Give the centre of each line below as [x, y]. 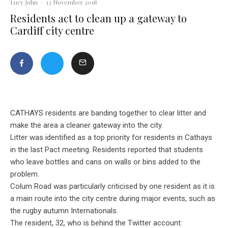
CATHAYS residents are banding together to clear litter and [108, 113]
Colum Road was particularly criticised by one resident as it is [112, 187]
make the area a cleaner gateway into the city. [89, 125]
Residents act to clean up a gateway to [98, 18]
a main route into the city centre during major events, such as [113, 199]
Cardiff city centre [52, 31]
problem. [25, 174]
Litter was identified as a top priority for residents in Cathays [111, 138]
